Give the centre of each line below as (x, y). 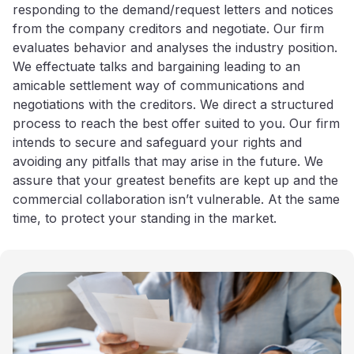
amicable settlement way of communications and (158, 85)
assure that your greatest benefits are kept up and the (175, 180)
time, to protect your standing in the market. (145, 218)
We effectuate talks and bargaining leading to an (156, 66)
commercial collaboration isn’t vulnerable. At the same (176, 199)
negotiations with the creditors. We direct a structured (173, 104)
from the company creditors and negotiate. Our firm (168, 28)
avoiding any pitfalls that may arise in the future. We (168, 161)
